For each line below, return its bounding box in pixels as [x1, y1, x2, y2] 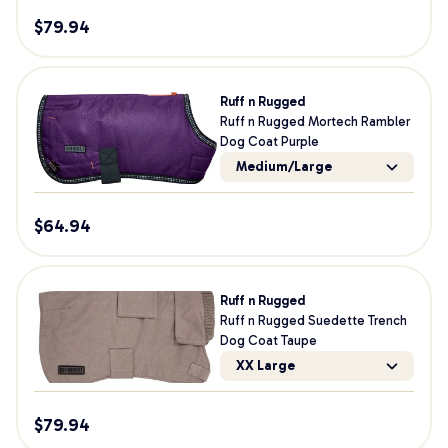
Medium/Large [235, 159, 332, 174]
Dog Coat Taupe [219, 333, 317, 348]
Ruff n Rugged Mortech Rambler [219, 114, 410, 129]
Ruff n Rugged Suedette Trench [219, 313, 407, 328]
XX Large [235, 358, 295, 373]
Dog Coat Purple [219, 134, 319, 149]
